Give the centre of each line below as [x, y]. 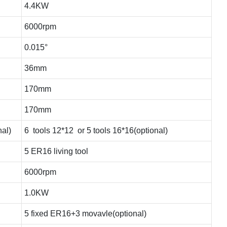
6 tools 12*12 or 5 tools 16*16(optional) [96, 130]
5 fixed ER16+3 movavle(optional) [86, 213]
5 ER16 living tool [56, 151]
